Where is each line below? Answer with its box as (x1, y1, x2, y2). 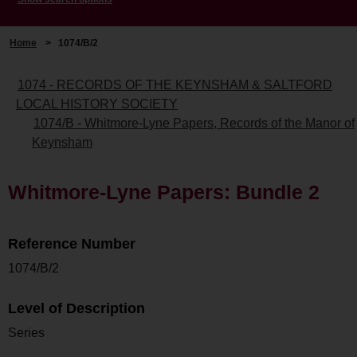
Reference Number (8, 235, 135, 252)
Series (8, 325, 45, 339)
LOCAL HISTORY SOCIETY (16, 96, 178, 111)
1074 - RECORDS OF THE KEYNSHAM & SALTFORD (18, 77, 332, 92)
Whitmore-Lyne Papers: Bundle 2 (8, 180, 320, 203)
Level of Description (8, 300, 145, 316)
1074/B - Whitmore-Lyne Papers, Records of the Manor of (33, 116, 355, 130)
